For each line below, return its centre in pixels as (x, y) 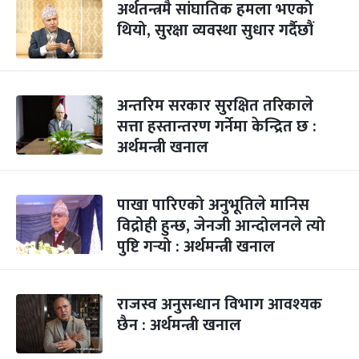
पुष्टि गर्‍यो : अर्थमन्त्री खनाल (196, 247)
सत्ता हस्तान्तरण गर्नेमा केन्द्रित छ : (217, 127)
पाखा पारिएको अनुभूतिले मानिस (213, 205)
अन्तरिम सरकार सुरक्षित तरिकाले (215, 106)
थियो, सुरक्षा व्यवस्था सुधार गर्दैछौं (215, 30)
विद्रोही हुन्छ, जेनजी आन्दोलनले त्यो (221, 226)
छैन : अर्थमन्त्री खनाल (179, 325)
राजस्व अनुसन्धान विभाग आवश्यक (220, 305)
